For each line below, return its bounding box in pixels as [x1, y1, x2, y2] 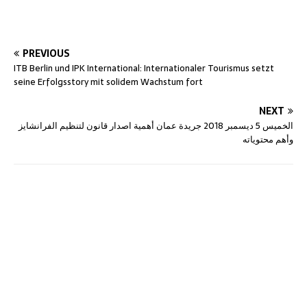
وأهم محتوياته [243, 132, 293, 147]
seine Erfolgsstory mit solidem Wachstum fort [14, 74, 203, 89]
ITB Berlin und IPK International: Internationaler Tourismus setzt [14, 60, 274, 75]
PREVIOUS [23, 45, 70, 61]
